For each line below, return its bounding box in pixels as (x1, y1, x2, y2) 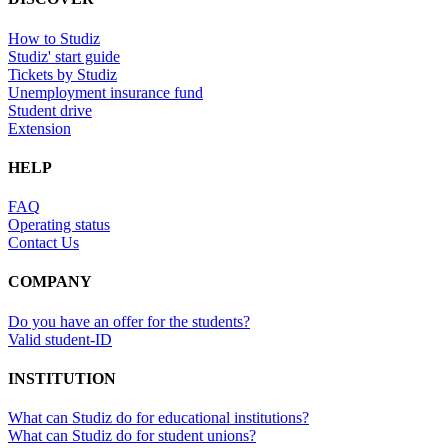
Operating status (8, 216, 110, 234)
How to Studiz (8, 29, 100, 47)
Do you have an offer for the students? (8, 312, 250, 330)
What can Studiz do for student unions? (8, 427, 256, 445)
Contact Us (8, 234, 79, 252)
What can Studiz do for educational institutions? (8, 409, 309, 427)
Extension (8, 119, 71, 137)
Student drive (8, 101, 92, 119)
